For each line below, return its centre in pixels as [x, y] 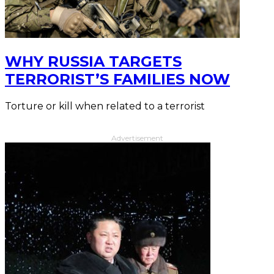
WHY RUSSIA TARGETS [93, 61]
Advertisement [137, 138]
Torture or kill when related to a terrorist [105, 106]
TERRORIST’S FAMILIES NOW [117, 79]
